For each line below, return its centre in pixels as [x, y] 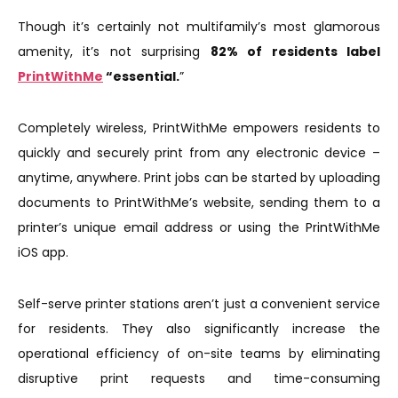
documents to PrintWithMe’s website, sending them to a [199, 203]
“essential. [141, 76]
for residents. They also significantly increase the [199, 329]
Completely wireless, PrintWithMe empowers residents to [199, 128]
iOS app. [45, 252]
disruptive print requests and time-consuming [199, 378]
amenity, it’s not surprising [114, 52]
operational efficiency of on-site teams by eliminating [199, 354]
